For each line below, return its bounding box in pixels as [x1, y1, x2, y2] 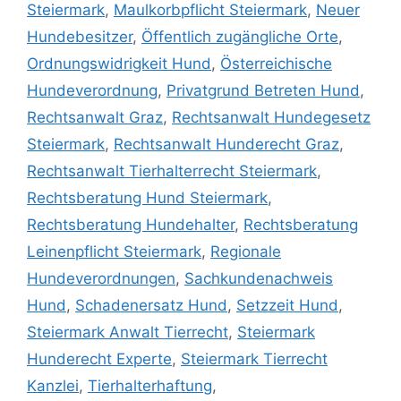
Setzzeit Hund [236, 296, 338, 315]
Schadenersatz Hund [75, 296, 227, 315]
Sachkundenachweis [184, 269, 333, 288]
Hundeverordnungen [27, 269, 175, 288]
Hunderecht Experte [27, 350, 172, 369]
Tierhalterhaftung [88, 377, 212, 396]
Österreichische [220, 55, 332, 73]
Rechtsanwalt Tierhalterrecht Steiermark [27, 162, 317, 181]
